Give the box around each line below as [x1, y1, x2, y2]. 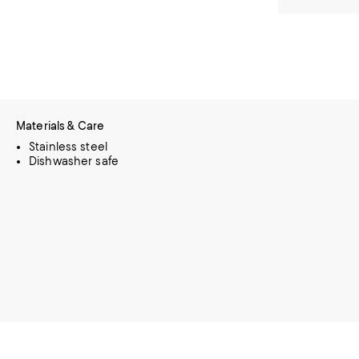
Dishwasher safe [29, 155, 119, 167]
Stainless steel [29, 140, 107, 153]
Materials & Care [16, 119, 105, 132]
